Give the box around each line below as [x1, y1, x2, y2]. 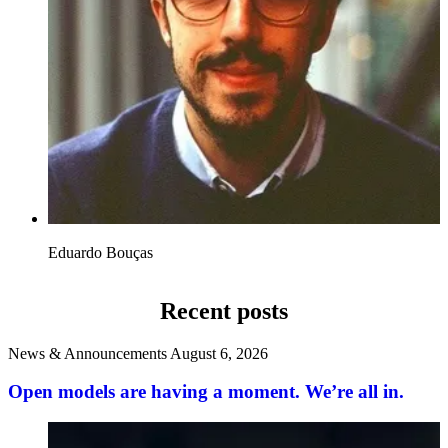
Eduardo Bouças [48, 243, 153, 261]
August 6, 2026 [170, 344, 268, 362]
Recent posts [160, 297, 288, 324]
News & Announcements [8, 344, 167, 362]
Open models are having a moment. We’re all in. [8, 381, 404, 403]
